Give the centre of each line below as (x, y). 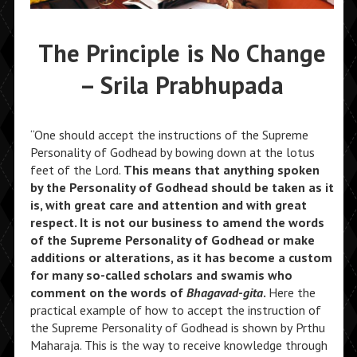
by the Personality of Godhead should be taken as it (182, 187)
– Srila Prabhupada (182, 85)
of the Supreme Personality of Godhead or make (172, 239)
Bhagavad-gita (224, 292)
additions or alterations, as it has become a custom (181, 257)
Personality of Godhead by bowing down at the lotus (172, 152)
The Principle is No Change (182, 53)
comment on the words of (108, 292)
